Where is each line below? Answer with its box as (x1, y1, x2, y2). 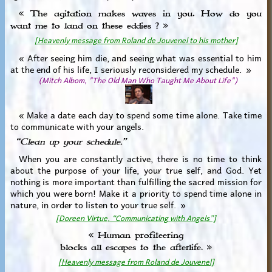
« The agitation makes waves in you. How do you (10, 7, 262, 20)
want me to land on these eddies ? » (10, 19, 168, 32)
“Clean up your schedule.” (15, 135, 126, 148)
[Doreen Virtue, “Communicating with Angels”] (56, 211, 216, 223)
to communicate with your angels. (10, 118, 144, 132)
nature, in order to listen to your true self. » (10, 197, 186, 211)
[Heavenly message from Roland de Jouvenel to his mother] (34, 33, 238, 45)
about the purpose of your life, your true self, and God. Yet (10, 162, 262, 176)
